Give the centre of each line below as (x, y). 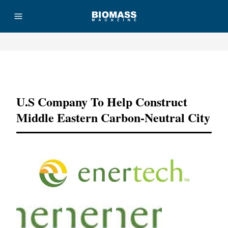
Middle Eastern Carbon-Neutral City (113, 117)
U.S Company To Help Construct (102, 102)
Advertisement (114, 71)
